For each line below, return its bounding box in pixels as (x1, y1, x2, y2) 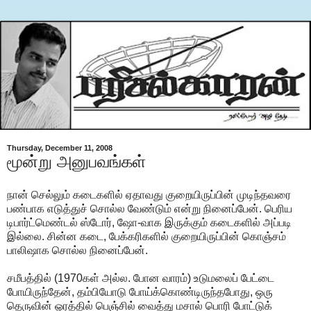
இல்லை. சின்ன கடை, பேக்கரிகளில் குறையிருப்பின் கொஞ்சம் (7, 230, 286, 242)
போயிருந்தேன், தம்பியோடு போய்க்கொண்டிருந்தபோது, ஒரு (7, 285, 273, 298)
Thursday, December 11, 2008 (7, 143, 112, 152)
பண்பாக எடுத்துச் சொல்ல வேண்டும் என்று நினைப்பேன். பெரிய (7, 202, 292, 215)
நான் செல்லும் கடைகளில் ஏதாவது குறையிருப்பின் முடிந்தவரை (7, 188, 291, 201)
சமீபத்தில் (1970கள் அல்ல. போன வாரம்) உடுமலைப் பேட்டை (7, 271, 274, 284)
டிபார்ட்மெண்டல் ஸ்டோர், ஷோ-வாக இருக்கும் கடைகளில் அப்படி (7, 216, 292, 228)
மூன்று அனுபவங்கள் (7, 151, 146, 171)
